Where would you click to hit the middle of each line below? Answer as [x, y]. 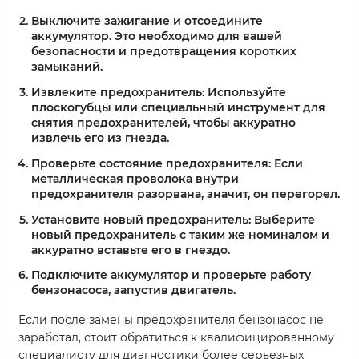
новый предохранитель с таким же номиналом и [180, 234]
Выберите [283, 219]
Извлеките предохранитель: [118, 92]
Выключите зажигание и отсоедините [147, 21]
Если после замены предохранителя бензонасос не [171, 320]
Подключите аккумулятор [110, 275]
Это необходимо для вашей [197, 36]
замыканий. [67, 67]
